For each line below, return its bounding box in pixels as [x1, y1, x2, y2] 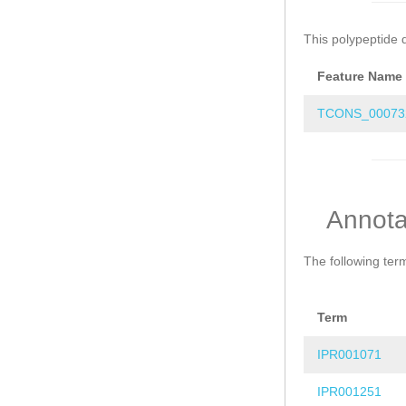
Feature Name [317, 69, 402, 84]
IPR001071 [317, 347, 382, 362]
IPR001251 [317, 384, 382, 400]
